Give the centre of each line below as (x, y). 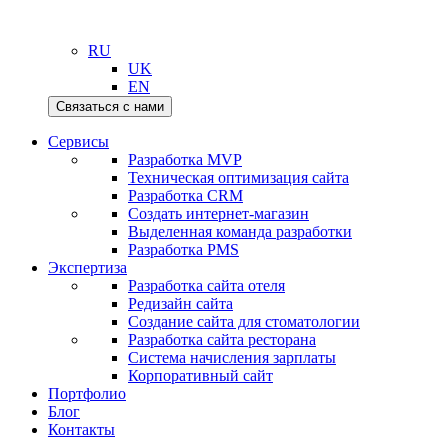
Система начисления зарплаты (232, 357)
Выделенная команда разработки (240, 231)
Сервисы (78, 141)
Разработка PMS (183, 249)
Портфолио (87, 393)
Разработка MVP (185, 159)
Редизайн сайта (180, 303)
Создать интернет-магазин (218, 213)
